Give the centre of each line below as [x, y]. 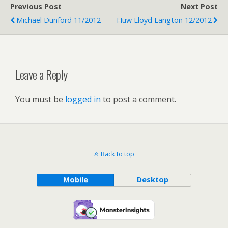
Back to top [117, 154]
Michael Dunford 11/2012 [59, 20]
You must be [40, 99]
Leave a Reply [41, 75]
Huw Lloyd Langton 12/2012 [164, 20]
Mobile [75, 180]
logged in [83, 99]
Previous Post [36, 7]
